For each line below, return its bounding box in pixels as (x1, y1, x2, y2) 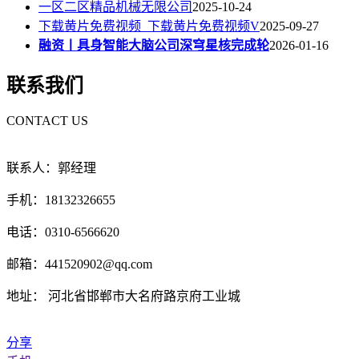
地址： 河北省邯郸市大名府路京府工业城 (6, 289, 240, 304)
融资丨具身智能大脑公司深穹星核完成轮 (38, 38, 269, 53)
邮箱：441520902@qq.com (6, 257, 152, 272)
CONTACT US (6, 114, 88, 128)
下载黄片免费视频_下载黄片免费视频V (38, 19, 260, 34)
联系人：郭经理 (6, 161, 96, 175)
